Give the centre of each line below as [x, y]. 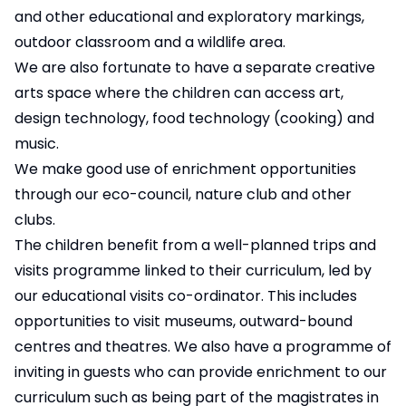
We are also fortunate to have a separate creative [195, 68]
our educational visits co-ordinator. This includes [186, 296]
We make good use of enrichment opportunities [185, 169]
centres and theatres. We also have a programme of [203, 347]
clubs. [35, 220]
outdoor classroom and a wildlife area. [150, 43]
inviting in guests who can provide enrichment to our [201, 372]
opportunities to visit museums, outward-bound [184, 322]
